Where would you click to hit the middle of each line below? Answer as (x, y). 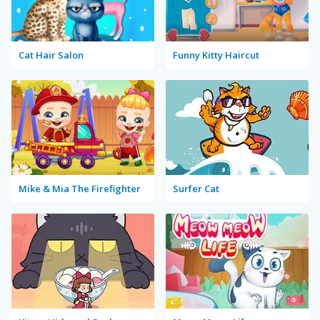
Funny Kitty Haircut (216, 55)
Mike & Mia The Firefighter (80, 189)
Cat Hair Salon (51, 55)
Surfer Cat (196, 189)
